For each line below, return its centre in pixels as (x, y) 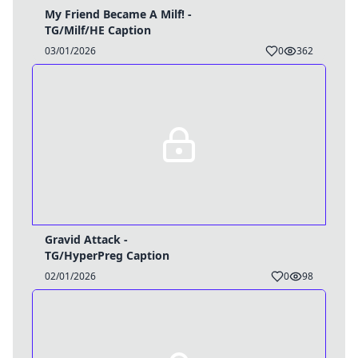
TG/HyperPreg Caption (107, 255)
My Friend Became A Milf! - (118, 14)
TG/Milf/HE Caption (98, 30)
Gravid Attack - (86, 239)
